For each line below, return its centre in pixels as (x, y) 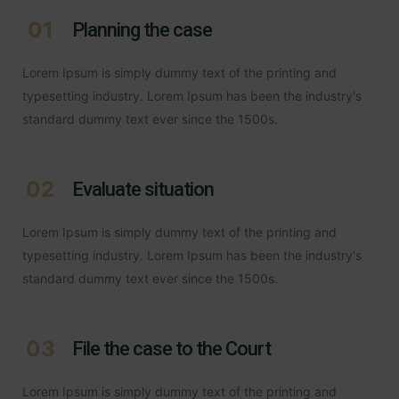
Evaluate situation (143, 189)
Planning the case (142, 29)
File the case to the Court (171, 348)
